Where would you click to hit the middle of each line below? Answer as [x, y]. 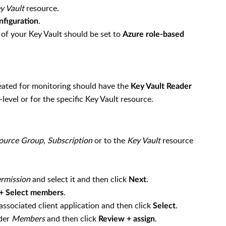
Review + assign [127, 219]
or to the [109, 140]
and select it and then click [80, 179]
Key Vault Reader [161, 86]
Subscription [70, 140]
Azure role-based [153, 34]
